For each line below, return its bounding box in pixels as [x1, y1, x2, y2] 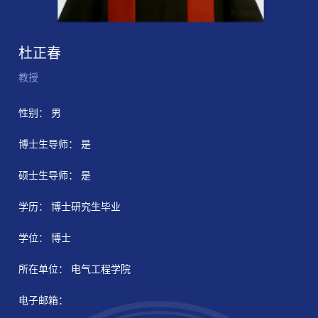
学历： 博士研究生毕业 [18, 202, 121, 213]
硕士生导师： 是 [18, 170, 92, 182]
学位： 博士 [18, 233, 72, 244]
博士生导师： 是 [18, 139, 92, 150]
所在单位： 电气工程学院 [18, 264, 131, 275]
